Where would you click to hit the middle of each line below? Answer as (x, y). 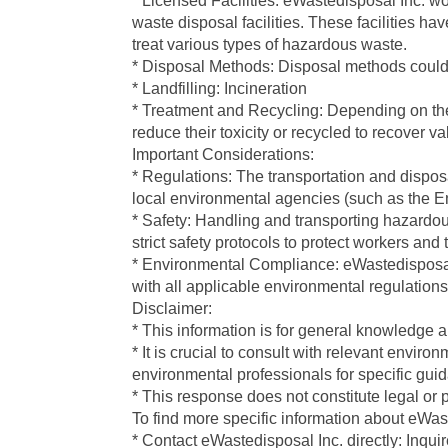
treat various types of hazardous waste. (269, 44)
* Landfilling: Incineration (219, 88)
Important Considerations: (223, 154)
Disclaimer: (172, 308)
